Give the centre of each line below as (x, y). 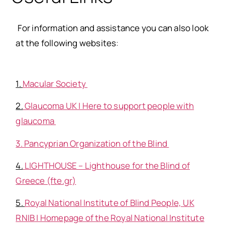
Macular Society (55, 83)
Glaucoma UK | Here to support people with (109, 106)
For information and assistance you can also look (112, 28)
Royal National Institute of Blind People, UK (109, 203)
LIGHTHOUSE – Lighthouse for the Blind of (107, 165)
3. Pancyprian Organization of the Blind (92, 143)
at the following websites (66, 43)
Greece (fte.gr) (46, 180)
